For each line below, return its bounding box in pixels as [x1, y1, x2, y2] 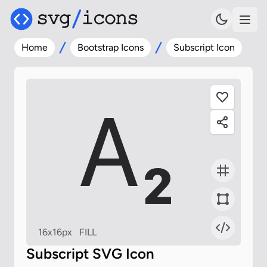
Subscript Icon [173, 42, 235, 53]
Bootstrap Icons [77, 42, 144, 53]
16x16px [38, 226, 72, 238]
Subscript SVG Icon [26, 245, 154, 262]
